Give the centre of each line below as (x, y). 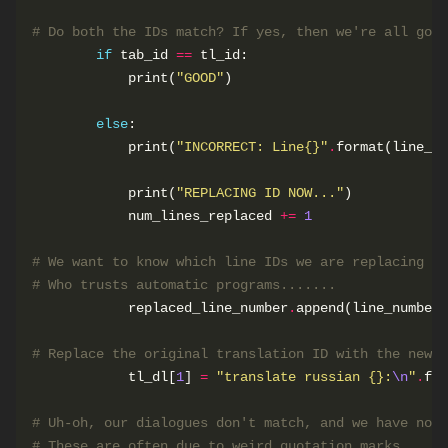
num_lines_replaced (156, 215)
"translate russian (292, 376)
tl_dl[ (104, 376)
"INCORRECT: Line (240, 146)
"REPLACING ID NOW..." (260, 192)
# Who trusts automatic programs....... (184, 284)
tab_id (144, 54)
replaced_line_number (160, 307)
